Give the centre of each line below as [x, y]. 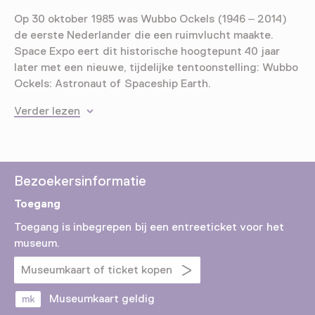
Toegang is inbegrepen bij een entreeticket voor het [149, 227]
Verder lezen [47, 111]
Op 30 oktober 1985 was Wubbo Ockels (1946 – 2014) [151, 19]
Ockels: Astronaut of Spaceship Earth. [112, 84]
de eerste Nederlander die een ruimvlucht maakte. [144, 36]
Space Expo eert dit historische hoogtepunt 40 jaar [147, 52]
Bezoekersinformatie [80, 181]
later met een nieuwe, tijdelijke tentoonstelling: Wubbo [156, 68]
